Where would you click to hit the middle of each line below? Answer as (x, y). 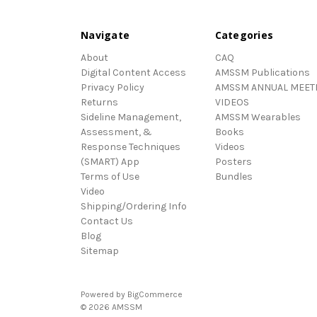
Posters (233, 161)
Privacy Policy (113, 87)
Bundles (234, 176)
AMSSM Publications (262, 72)
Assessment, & (116, 132)
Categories (244, 35)
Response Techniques (131, 146)
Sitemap (100, 250)
